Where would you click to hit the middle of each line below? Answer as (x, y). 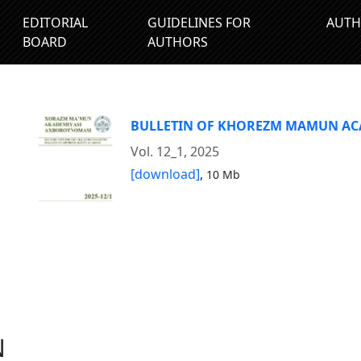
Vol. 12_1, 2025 (175, 151)
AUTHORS (177, 42)
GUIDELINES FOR (199, 23)
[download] (165, 174)
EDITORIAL (55, 23)
